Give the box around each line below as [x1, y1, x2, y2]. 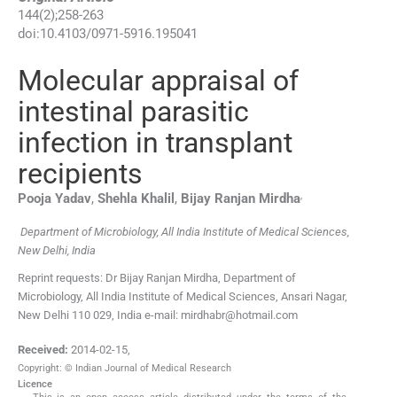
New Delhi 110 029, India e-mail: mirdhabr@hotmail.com [18, 307, 298, 322]
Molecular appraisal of [18, 64, 299, 98]
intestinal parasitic [18, 95, 249, 129]
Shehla [97, 191, 137, 207]
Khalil [141, 191, 175, 207]
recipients [18, 157, 143, 191]
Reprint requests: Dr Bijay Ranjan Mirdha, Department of [18, 270, 296, 284]
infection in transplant [18, 126, 292, 160]
